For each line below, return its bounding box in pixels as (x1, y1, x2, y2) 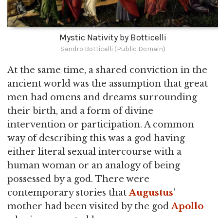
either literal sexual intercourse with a (7, 146, 182, 158)
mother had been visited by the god (7, 201, 171, 212)
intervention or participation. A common (7, 119, 194, 130)
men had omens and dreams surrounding (7, 92, 197, 103)
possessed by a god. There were (7, 174, 149, 185)
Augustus (129, 187, 173, 199)
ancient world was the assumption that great (7, 78, 208, 90)
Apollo (171, 201, 203, 212)
